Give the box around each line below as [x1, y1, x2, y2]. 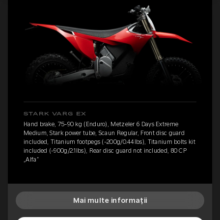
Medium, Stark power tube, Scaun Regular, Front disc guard [24, 129, 185, 137]
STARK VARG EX [24, 111, 87, 116]
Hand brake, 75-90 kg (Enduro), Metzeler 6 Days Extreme [24, 120, 179, 128]
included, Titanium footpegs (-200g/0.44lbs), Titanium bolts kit [24, 138, 195, 145]
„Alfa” [24, 156, 39, 163]
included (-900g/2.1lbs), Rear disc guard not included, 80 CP [24, 147, 187, 154]
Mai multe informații [73, 196, 147, 204]
